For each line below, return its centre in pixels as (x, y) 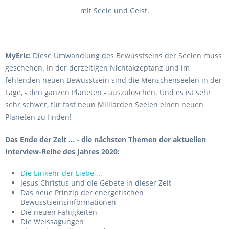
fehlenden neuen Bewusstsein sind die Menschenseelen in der (113, 80)
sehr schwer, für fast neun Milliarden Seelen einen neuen (104, 105)
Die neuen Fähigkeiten (59, 212)
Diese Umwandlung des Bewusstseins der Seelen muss (126, 55)
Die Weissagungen (53, 222)
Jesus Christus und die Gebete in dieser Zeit (96, 183)
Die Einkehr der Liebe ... (61, 173)
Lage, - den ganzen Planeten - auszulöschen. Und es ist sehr (108, 92)
